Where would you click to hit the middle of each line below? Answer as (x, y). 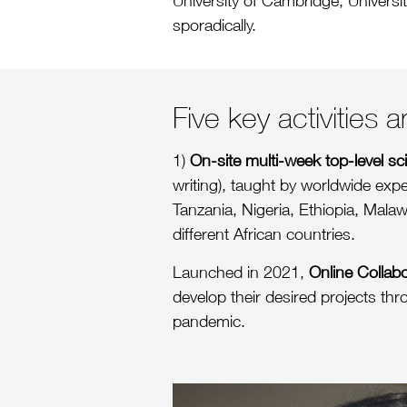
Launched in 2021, (241, 272)
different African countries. (264, 234)
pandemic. (209, 321)
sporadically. (214, 25)
